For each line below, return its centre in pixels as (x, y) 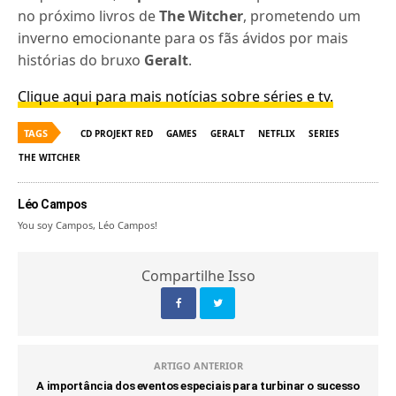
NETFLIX (277, 133)
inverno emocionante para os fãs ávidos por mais (183, 38)
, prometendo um (302, 15)
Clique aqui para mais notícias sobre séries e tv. (176, 96)
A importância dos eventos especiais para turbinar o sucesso (198, 385)
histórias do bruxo (81, 60)
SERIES (324, 133)
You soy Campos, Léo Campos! (88, 225)
